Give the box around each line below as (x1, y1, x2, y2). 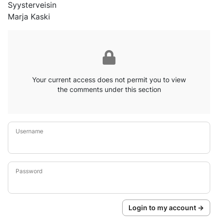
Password (16, 167, 42, 175)
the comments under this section (57, 85, 161, 93)
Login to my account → (128, 203, 204, 212)
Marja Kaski (8, 11, 50, 21)
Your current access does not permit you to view (32, 75, 186, 84)
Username (16, 127, 43, 135)
